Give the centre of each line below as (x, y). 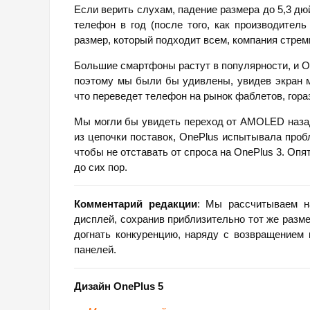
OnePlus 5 (138, 286)
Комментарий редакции (136, 204)
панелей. (95, 250)
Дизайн (94, 286)
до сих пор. (101, 167)
